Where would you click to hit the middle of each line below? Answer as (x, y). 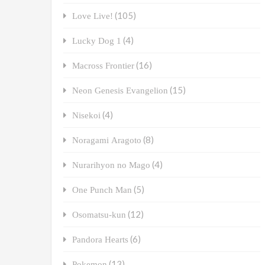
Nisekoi (86, 115)
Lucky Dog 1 (97, 41)
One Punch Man (102, 190)
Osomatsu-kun (99, 215)
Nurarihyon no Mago (111, 165)
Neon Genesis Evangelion (120, 91)
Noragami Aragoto (107, 140)
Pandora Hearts (100, 240)
